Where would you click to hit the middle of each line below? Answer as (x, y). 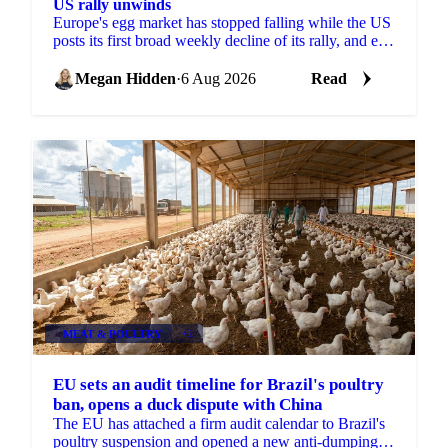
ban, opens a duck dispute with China (188, 404)
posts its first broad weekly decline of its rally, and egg (223, 40)
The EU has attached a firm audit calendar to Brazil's (219, 423)
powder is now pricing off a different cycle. (189, 58)
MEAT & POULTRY (113, 333)
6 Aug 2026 (218, 78)
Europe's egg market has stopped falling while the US (222, 22)
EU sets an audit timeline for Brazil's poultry (218, 384)
